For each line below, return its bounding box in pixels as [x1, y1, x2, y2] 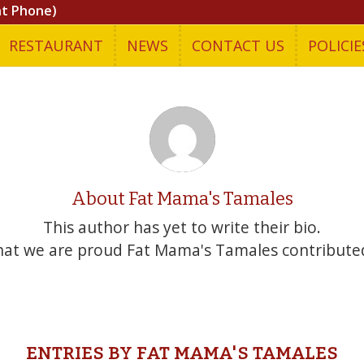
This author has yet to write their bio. [43, 216, 321, 238]
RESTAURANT [9, 36, 103, 55]
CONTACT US [192, 36, 284, 55]
